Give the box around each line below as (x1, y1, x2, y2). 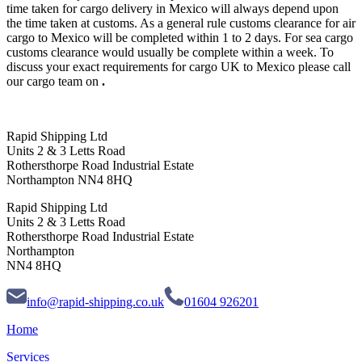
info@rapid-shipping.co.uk (27, 295, 164, 309)
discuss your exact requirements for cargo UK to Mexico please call (6, 60, 351, 74)
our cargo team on (6, 74, 102, 89)
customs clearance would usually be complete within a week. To (6, 45, 334, 60)
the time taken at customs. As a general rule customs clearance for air (6, 16, 356, 31)
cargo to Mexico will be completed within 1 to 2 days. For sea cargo (6, 31, 353, 45)
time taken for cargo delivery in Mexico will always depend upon (6, 2, 339, 16)
